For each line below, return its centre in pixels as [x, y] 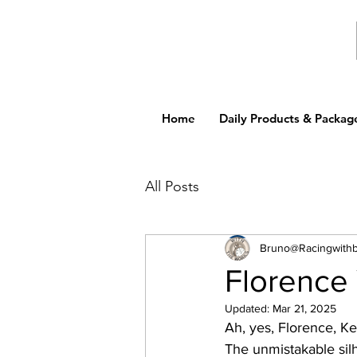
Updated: [249, 309]
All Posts [172, 186]
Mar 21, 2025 [304, 309]
